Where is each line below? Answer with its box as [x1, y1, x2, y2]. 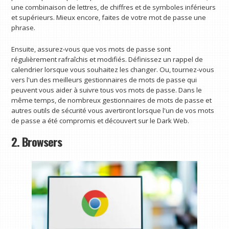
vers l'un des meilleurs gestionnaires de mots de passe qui [11, 75, 197, 84]
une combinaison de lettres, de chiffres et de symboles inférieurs [11, 2, 216, 12]
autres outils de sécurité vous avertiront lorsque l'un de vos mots [11, 105, 215, 115]
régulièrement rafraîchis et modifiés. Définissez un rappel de [11, 54, 203, 64]
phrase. [11, 22, 36, 32]
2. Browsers [11, 133, 62, 151]
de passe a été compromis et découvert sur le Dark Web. [11, 116, 190, 125]
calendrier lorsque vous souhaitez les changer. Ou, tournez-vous [11, 64, 215, 74]
